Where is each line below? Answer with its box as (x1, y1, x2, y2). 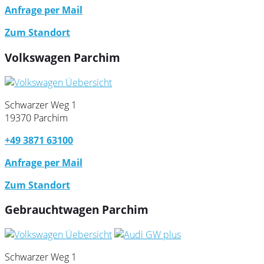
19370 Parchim (5, 111, 68, 124)
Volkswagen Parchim (5, 49, 120, 65)
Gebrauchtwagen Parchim (5, 202, 148, 217)
